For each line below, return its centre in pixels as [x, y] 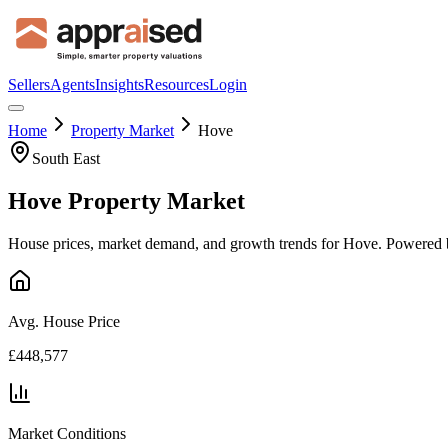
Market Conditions [67, 433]
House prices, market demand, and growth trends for [175, 243]
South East [66, 158]
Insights [119, 84]
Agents [72, 84]
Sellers [29, 84]
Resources [176, 84]
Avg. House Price [64, 321]
